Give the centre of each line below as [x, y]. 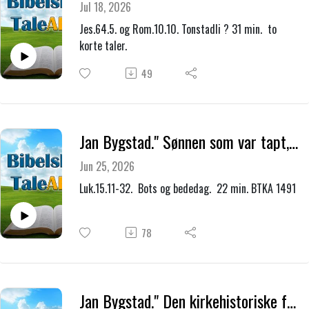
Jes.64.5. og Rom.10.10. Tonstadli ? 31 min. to [178, 29]
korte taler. [103, 46]
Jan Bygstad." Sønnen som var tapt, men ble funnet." [293, 141]
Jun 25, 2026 [107, 167]
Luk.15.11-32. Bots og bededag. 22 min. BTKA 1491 [187, 189]
